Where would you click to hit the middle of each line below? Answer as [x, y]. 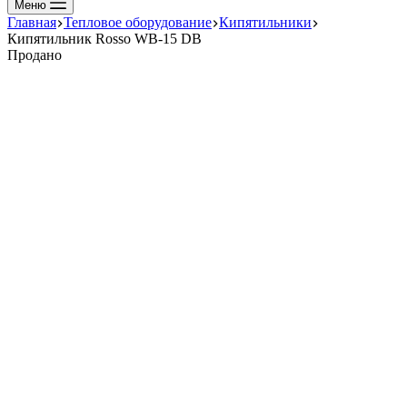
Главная [32, 22]
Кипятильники [265, 22]
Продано [35, 55]
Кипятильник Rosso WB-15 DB [104, 39]
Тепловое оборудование [138, 22]
